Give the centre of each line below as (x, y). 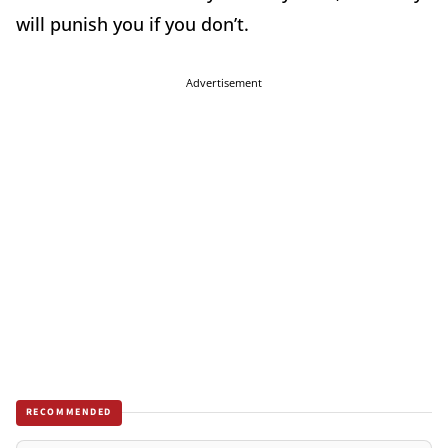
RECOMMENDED (69, 412)
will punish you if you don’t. (132, 24)
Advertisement (224, 82)
